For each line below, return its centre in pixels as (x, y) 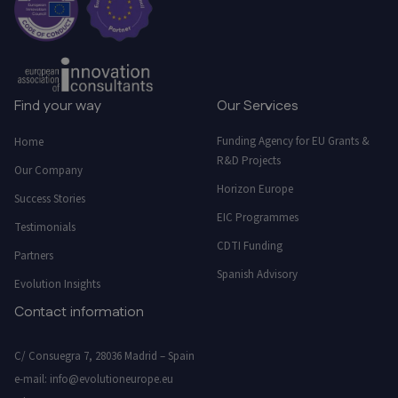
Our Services (258, 106)
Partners (34, 256)
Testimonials (45, 227)
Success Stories (50, 199)
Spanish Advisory (257, 275)
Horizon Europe (255, 189)
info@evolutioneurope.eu (111, 379)
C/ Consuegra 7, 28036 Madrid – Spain (104, 356)
